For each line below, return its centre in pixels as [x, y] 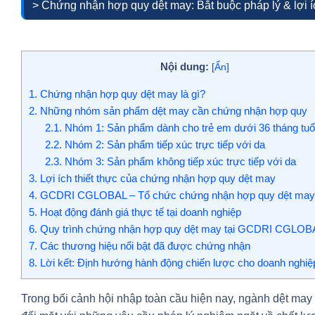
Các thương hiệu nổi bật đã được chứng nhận [144, 246]
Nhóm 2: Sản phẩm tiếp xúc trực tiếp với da [163, 145]
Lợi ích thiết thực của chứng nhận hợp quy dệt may [156, 179]
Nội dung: [184, 66]
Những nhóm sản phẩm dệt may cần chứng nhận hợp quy [172, 111]
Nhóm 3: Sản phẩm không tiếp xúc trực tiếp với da [179, 162]
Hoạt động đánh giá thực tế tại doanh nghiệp [139, 212]
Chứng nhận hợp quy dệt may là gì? [121, 94]
